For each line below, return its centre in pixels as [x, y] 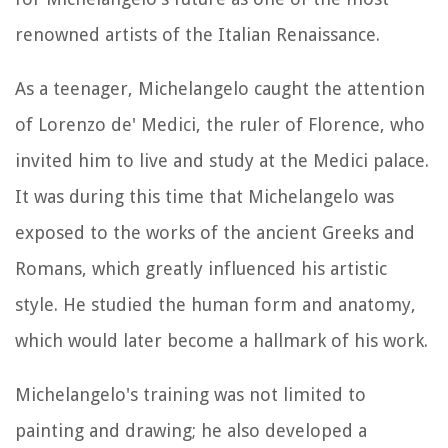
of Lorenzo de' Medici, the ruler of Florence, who [220, 124]
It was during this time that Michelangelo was [204, 196]
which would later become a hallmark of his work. [221, 340]
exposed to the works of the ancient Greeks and [215, 232]
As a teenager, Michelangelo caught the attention [220, 88]
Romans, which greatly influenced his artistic [201, 268]
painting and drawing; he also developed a [191, 430]
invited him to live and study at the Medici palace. [222, 160]
